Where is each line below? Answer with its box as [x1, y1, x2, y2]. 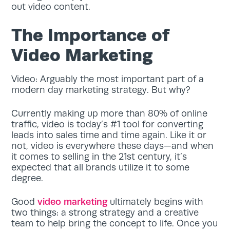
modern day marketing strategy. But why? [11, 84, 191, 95]
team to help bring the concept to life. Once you [11, 218, 218, 228]
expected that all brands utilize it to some [11, 162, 190, 172]
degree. [11, 172, 44, 183]
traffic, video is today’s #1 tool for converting [11, 119, 204, 129]
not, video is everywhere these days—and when [11, 140, 214, 151]
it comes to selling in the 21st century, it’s [11, 151, 187, 162]
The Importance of [11, 24, 170, 45]
